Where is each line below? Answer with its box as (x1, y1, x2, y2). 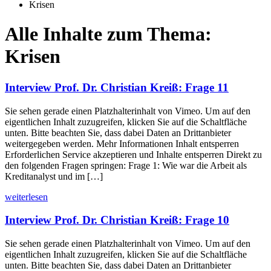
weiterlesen (5, 191, 48, 202)
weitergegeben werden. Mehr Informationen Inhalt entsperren (5, 138, 239, 149)
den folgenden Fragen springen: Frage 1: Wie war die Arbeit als (5, 160, 247, 171)
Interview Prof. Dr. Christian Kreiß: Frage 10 (5, 214, 229, 227)
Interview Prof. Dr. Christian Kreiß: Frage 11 (5, 80, 229, 94)
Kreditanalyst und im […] (5, 171, 103, 181)
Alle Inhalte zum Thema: (5, 23, 212, 45)
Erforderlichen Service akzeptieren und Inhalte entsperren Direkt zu (5, 149, 262, 160)
